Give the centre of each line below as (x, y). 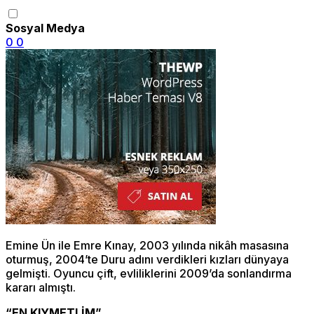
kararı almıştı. (41, 287)
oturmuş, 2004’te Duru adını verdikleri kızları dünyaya (147, 259)
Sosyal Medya (45, 28)
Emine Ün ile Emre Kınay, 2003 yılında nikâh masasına (147, 245)
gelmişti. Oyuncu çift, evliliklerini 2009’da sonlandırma (149, 273)
